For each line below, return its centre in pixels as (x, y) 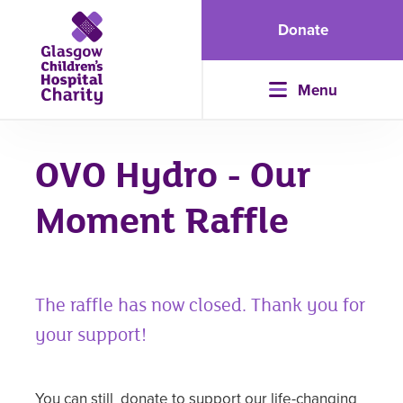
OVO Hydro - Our (173, 176)
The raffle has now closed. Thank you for (200, 306)
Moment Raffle (161, 222)
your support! (93, 336)
